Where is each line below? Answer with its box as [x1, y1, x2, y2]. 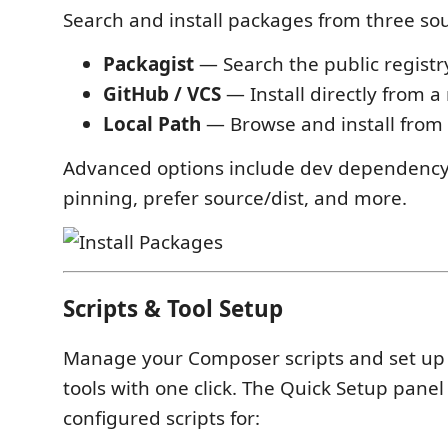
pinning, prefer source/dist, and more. [63, 185, 407, 211]
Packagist [103, 51, 194, 77]
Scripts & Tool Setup [63, 292, 283, 324]
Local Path [103, 111, 201, 137]
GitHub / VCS [103, 81, 221, 107]
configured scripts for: [63, 405, 260, 431]
